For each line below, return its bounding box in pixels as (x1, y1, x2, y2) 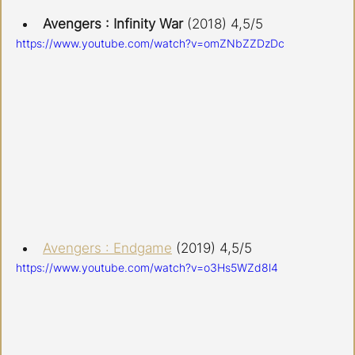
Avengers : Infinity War (43, 15, 187, 32)
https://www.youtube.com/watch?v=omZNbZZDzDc (16, 36, 284, 50)
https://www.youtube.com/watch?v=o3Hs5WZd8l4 (16, 261, 278, 275)
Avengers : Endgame (43, 240, 172, 257)
